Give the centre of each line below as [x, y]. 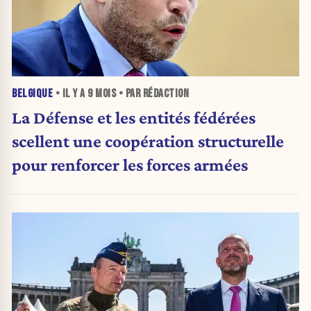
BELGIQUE [32, 93]
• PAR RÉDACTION [152, 93]
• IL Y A [70, 93]
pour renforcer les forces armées [130, 164]
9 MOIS [102, 93]
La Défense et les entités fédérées [134, 117]
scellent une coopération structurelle [148, 141]
